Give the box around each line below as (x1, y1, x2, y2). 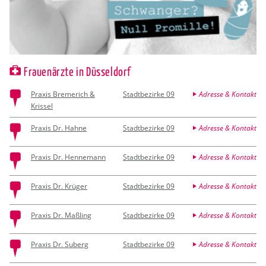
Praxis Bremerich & (31, 88, 95, 99)
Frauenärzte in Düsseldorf (24, 63, 131, 78)
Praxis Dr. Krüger (31, 180, 87, 191)
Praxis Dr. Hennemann (31, 151, 106, 162)
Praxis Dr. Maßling (31, 210, 91, 220)
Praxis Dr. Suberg (31, 239, 88, 249)
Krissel (31, 100, 53, 111)
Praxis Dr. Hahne (31, 122, 87, 133)
